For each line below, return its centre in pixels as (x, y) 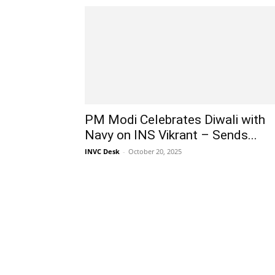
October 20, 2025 (155, 151)
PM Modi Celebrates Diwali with (175, 120)
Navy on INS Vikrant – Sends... (171, 135)
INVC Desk (102, 151)
